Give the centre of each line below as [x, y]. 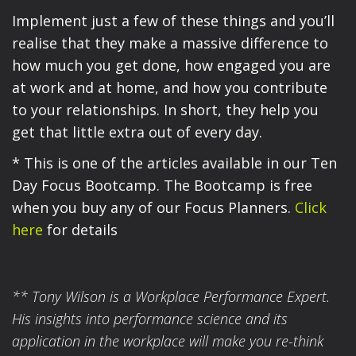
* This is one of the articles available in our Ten [174, 163]
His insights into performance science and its [150, 318]
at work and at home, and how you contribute [170, 88]
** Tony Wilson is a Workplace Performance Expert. [171, 296]
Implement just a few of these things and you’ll [173, 21]
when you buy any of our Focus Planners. [153, 207]
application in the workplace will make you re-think [168, 341]
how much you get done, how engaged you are [171, 66]
